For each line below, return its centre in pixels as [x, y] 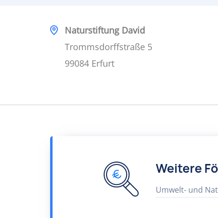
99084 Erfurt [90, 63]
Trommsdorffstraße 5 [109, 47]
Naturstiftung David [105, 30]
